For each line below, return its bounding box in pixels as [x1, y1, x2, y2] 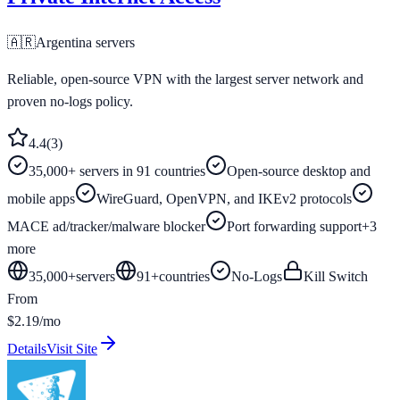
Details [7, 340, 46, 356]
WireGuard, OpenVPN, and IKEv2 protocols [96, 190, 352, 206]
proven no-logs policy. [7, 93, 133, 109]
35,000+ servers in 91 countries [29, 162, 205, 179]
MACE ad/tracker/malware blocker [7, 218, 205, 234]
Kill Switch [304, 268, 368, 284]
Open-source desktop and [227, 162, 371, 179]
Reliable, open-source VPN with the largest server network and [7, 71, 363, 87]
